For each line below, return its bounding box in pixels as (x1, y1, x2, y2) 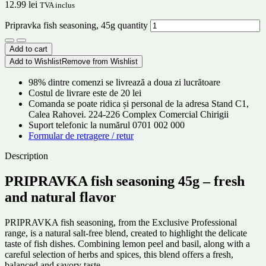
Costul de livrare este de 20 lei (28, 87, 141, 98)
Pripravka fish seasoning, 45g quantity (5, 20, 148, 30)
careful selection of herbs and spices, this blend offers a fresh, (5, 249, 233, 259)
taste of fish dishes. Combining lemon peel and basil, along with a (5, 238, 250, 249)
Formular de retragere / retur (28, 130, 134, 141)
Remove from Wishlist (62, 56, 138, 66)
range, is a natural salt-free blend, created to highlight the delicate (5, 227, 247, 238)
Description (5, 150, 48, 161)
